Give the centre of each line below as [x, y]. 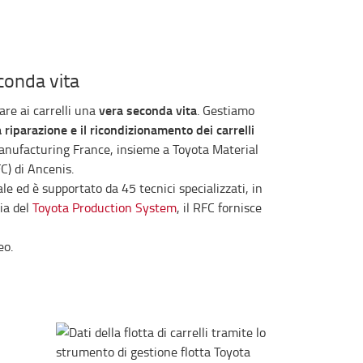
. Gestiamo [225, 111]
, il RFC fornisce [219, 208]
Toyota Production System [104, 208]
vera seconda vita [146, 110]
